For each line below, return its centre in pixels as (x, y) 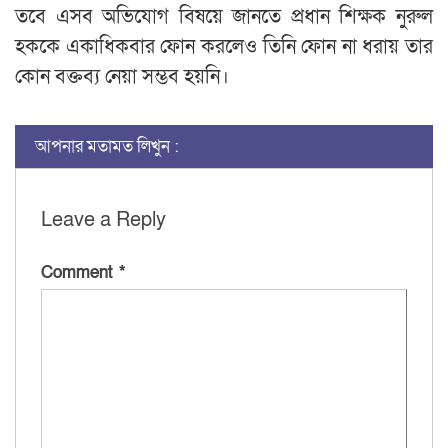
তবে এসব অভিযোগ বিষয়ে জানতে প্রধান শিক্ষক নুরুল (224, 16)
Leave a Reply (103, 219)
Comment (80, 272)
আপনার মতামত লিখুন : (107, 146)
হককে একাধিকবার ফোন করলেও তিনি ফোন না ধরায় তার (224, 46)
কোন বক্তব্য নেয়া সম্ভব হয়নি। (122, 76)
